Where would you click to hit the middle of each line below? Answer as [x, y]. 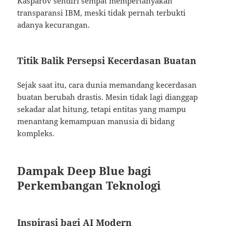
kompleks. [36, 133]
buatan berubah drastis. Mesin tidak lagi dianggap [108, 97]
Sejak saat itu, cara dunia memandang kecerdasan [107, 85]
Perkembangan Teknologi [89, 185]
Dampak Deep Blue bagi [84, 171]
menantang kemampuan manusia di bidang [96, 121]
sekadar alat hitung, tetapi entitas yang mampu [102, 109]
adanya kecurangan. [54, 25]
